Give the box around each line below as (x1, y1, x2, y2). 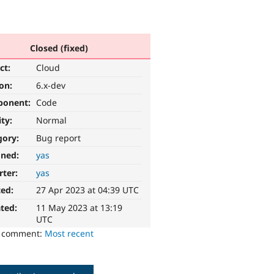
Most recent (45, 228, 94, 240)
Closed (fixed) (29, 42, 88, 54)
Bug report (36, 131, 81, 144)
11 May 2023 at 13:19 (36, 202, 123, 214)
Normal (36, 114, 67, 127)
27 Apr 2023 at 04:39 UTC (36, 184, 139, 196)
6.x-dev (36, 79, 66, 91)
